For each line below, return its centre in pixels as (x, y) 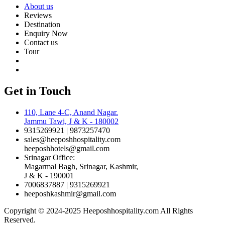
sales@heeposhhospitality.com (72, 139)
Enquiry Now (46, 33)
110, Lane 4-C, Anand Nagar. (71, 112)
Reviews (38, 15)
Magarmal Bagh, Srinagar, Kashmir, (81, 166)
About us (39, 6)
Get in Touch (37, 91)
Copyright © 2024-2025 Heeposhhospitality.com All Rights (98, 210)
